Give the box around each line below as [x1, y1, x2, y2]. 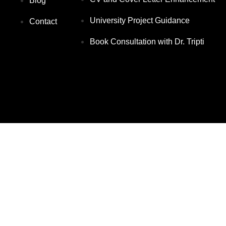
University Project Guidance [89, 16, 190, 25]
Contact [29, 17, 58, 26]
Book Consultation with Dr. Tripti [89, 37, 204, 46]
